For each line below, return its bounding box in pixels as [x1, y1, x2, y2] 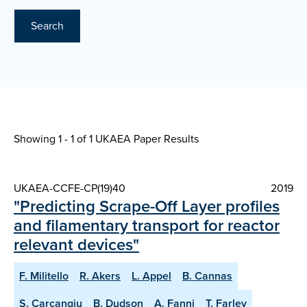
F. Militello [19, 268, 69, 284]
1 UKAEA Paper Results [89, 131, 199, 147]
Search [31, 18, 64, 34]
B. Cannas [182, 268, 232, 284]
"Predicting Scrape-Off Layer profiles [14, 194, 280, 219]
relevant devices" [14, 232, 139, 258]
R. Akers [79, 268, 121, 284]
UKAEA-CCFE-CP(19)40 [14, 180, 125, 197]
